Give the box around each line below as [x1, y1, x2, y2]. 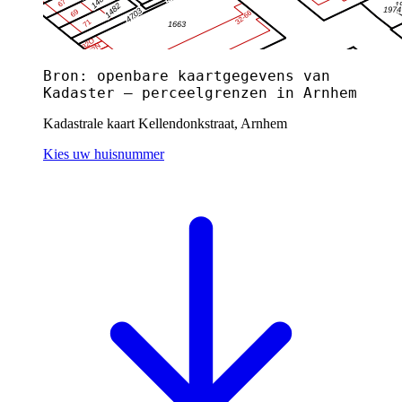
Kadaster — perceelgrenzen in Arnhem [43, 83, 357, 101]
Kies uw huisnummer [43, 145, 164, 162]
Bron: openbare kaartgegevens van [43, 66, 330, 84]
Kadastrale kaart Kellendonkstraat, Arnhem [43, 115, 287, 131]
